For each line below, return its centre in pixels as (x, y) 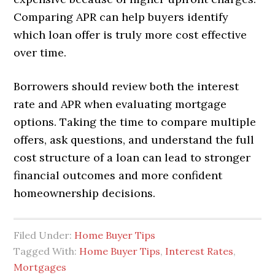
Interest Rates (199, 251)
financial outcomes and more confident (118, 176)
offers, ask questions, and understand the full (134, 140)
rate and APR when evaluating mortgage (120, 104)
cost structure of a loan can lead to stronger (132, 158)
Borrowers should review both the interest (126, 87)
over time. (40, 53)
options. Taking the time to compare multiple (135, 122)
